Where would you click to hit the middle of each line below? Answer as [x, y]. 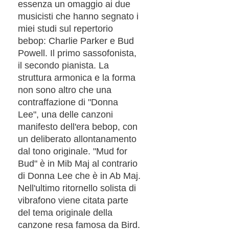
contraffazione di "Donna [68, 102]
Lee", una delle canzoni [65, 114]
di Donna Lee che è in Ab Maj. [79, 176]
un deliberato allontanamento [77, 139]
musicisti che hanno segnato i [78, 16]
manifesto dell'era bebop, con [78, 127]
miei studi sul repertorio [65, 28]
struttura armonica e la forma [77, 77]
